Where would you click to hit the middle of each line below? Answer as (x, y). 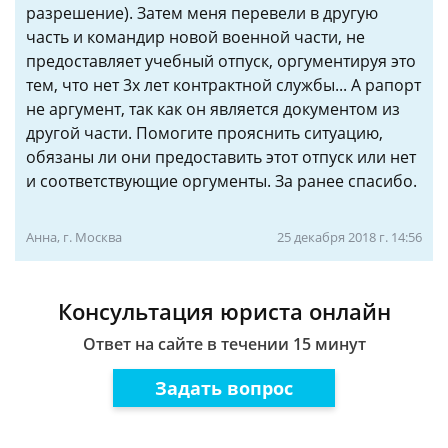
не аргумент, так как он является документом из (213, 109)
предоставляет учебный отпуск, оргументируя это (221, 61)
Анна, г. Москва (74, 237)
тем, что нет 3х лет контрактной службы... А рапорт (223, 85)
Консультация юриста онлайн (224, 311)
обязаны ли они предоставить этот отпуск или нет (221, 157)
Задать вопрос (224, 387)
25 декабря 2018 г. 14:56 (349, 237)
